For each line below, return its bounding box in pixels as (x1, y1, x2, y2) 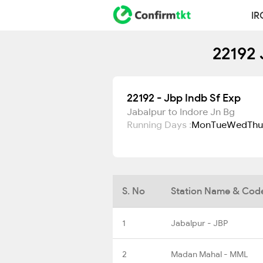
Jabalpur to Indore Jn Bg (127, 106, 235, 117)
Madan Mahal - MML (171, 248, 248, 259)
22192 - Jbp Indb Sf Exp (127, 91, 241, 104)
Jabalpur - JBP (171, 217, 228, 228)
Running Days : (127, 119, 191, 130)
